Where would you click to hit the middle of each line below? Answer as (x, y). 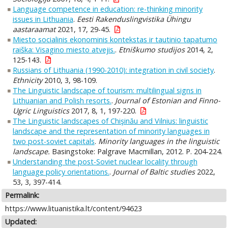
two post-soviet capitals (53, 141)
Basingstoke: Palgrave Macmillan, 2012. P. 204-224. (136, 152)
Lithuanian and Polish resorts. (62, 101)
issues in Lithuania (43, 19)
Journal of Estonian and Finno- (167, 101)
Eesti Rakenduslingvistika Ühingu (134, 19)
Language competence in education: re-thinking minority (107, 9)
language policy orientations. (61, 172)
